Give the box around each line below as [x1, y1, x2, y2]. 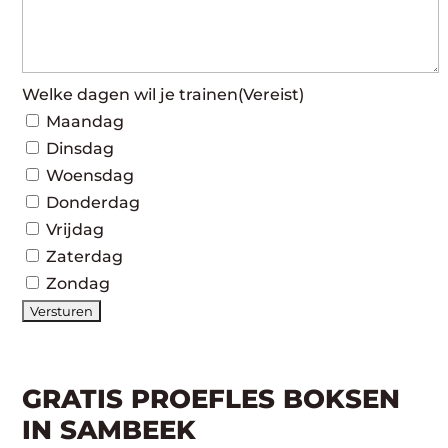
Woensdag [46, 166, 135, 185]
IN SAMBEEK [22, 414, 197, 446]
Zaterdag [46, 247, 124, 266]
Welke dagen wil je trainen [22, 85, 239, 104]
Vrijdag [46, 220, 105, 239]
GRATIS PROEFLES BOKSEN [22, 383, 401, 415]
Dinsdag [46, 139, 115, 158]
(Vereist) [238, 85, 305, 104]
